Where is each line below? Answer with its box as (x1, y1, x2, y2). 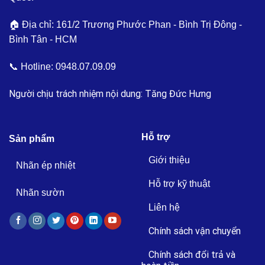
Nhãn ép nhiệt (16, 160, 75, 171)
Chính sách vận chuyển (148, 225, 241, 237)
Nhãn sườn (16, 188, 64, 198)
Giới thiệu (148, 155, 190, 166)
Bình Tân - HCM (9, 34, 77, 45)
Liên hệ (148, 202, 180, 213)
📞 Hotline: (9, 62, 56, 72)
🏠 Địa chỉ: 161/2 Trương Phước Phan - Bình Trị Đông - (9, 20, 242, 30)
